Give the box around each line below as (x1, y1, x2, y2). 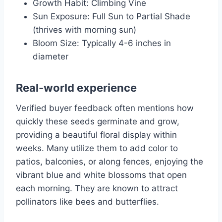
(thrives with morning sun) (33, 25, 136, 35)
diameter (33, 52, 68, 62)
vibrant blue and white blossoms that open (16, 170, 187, 180)
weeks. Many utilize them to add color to (16, 143, 178, 154)
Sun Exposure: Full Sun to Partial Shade (33, 11, 190, 22)
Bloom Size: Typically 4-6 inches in (33, 38, 171, 49)
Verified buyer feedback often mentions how (16, 103, 194, 113)
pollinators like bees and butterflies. (16, 197, 159, 207)
